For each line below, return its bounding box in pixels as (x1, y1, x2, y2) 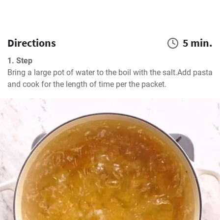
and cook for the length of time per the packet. (7, 80, 166, 89)
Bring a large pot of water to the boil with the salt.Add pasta (7, 68, 213, 77)
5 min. (183, 36, 213, 50)
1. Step (7, 56, 32, 65)
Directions (7, 36, 56, 50)
